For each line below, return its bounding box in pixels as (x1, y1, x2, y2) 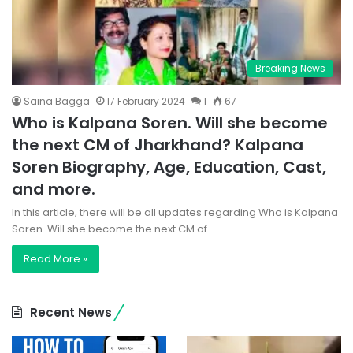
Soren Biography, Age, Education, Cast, (12, 156, 326, 179)
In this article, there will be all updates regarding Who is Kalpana (12, 205, 338, 221)
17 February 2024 (106, 95, 185, 109)
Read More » (24, 251, 87, 267)
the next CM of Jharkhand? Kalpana (12, 134, 303, 157)
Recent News (30, 304, 112, 321)
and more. (12, 178, 95, 201)
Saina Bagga (24, 95, 90, 109)
